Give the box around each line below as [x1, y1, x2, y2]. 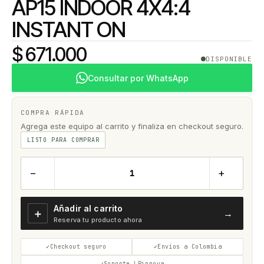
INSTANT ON [12, 16, 126, 42]
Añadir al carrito [54, 203, 123, 213]
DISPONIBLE [206, 55, 252, 63]
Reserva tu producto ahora [54, 216, 143, 224]
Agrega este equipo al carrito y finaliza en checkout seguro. [21, 121, 243, 131]
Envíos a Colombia [157, 243, 222, 250]
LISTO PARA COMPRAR [27, 136, 100, 144]
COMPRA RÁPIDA [21, 108, 85, 117]
